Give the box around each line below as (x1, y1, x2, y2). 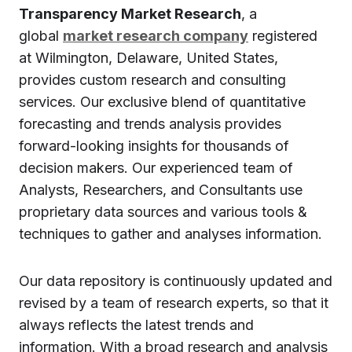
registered (248, 27, 317, 44)
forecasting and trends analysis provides (19, 115, 281, 132)
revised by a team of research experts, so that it (19, 295, 328, 311)
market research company (63, 27, 248, 44)
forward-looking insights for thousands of (19, 137, 289, 154)
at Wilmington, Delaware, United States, (19, 49, 278, 66)
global (19, 27, 63, 44)
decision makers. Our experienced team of (19, 159, 293, 176)
